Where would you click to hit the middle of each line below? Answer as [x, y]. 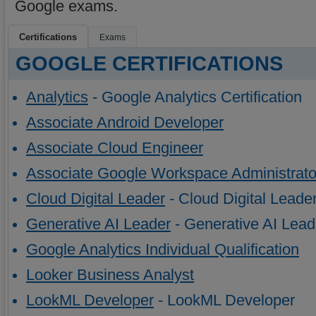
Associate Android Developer [125, 123]
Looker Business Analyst [110, 275]
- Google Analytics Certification [195, 97]
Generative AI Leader [98, 224]
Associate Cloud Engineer [115, 148]
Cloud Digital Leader [96, 199]
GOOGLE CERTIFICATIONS [149, 63]
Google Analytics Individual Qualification [163, 250]
